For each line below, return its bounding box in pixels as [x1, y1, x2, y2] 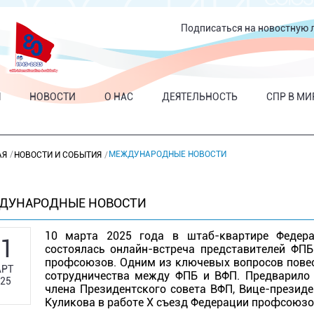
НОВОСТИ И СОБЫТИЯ [13, 149, 102, 160]
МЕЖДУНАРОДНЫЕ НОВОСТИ [108, 149, 226, 160]
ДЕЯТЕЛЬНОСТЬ [161, 91, 238, 102]
